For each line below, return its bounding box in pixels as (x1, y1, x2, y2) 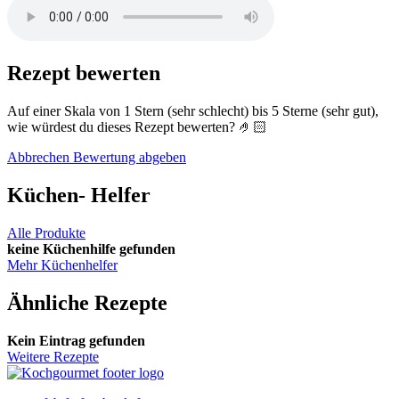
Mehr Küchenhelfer (7, 257, 118, 273)
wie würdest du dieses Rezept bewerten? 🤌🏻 (7, 119, 267, 135)
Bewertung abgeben (69, 150, 186, 166)
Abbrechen (7, 150, 69, 166)
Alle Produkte (7, 225, 85, 241)
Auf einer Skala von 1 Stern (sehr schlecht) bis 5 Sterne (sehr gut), (7, 103, 379, 119)
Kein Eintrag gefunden (7, 332, 145, 348)
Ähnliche (7, 291, 94, 315)
